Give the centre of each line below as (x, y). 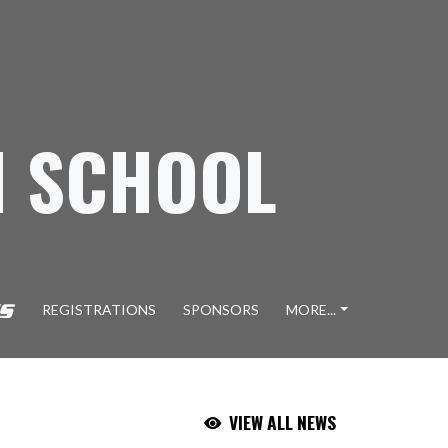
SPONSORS (221, 309)
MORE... (311, 309)
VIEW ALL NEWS (282, 422)
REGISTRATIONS (99, 309)
